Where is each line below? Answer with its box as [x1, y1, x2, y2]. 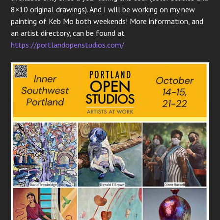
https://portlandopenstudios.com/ [11, 40, 125, 50]
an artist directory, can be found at [11, 28, 125, 38]
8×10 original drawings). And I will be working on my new [11, 4, 195, 15]
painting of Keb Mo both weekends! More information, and [11, 16, 204, 27]
